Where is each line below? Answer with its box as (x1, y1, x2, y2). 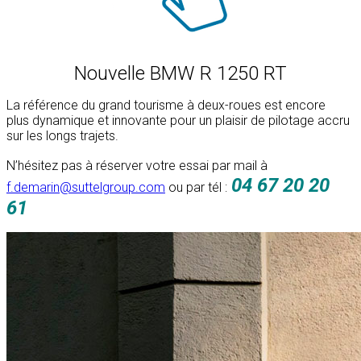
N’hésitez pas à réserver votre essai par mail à (6, 158, 268, 174)
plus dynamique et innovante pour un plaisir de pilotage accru (6, 113, 350, 129)
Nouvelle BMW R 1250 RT (74, 62, 287, 85)
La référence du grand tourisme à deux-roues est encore (6, 98, 326, 114)
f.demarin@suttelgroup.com (6, 180, 165, 196)
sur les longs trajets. (6, 128, 118, 144)
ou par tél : (165, 180, 227, 196)
